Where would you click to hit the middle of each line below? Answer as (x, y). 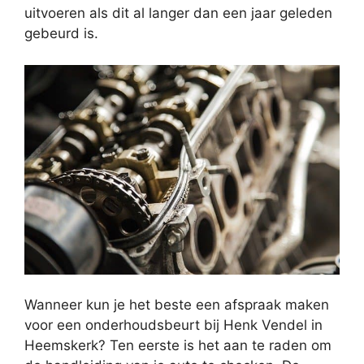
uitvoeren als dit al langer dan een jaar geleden (178, 13)
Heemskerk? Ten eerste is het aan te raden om (178, 346)
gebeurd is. (61, 34)
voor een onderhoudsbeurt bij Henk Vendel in (173, 325)
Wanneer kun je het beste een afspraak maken (177, 305)
